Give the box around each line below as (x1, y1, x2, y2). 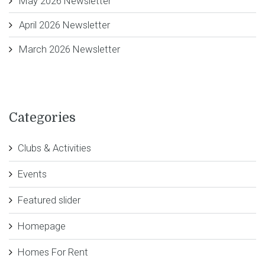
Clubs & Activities (18, 141, 91, 154)
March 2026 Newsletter (18, 43, 120, 55)
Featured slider (18, 193, 80, 206)
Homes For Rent (18, 245, 88, 258)
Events (18, 167, 47, 180)
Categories (9, 111, 76, 125)
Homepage (18, 219, 66, 232)
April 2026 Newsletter (18, 18, 110, 31)
